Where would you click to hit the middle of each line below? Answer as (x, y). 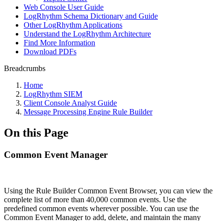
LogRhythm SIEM (53, 94)
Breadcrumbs (25, 68)
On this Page (36, 132)
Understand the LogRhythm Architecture (87, 34)
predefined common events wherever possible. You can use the (101, 208)
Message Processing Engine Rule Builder (88, 112)
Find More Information (59, 43)
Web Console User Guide (64, 7)
